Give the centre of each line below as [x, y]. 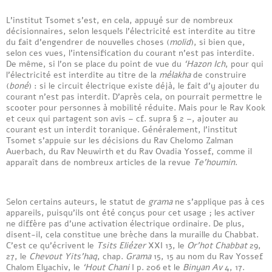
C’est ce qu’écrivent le [51, 245]
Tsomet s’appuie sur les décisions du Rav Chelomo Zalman [120, 140]
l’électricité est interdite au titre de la [83, 74]
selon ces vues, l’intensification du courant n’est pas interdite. [130, 53]
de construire [220, 74]
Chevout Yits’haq [63, 256]
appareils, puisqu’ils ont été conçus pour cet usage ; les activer [131, 212]
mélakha [176, 74]
